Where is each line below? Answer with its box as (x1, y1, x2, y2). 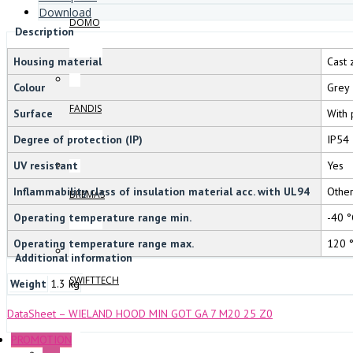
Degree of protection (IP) (13, 132, 143, 147)
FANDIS (69, 102, 102, 115)
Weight (10, 277, 46, 292)
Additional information (15, 250, 132, 265)
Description (15, 24, 74, 39)
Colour (13, 80, 45, 95)
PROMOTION (11, 333, 72, 347)
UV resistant (13, 158, 78, 173)
